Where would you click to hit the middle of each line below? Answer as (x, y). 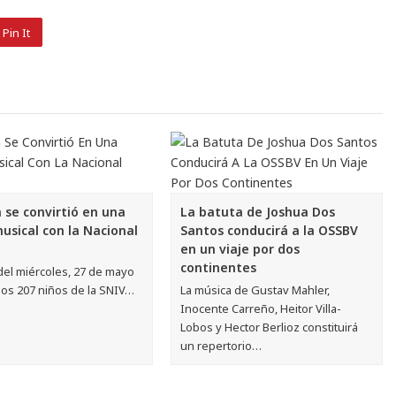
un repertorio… (221, 345)
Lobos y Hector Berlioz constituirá (270, 327)
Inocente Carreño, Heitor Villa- (261, 308)
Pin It (16, 33)
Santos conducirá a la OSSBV (270, 230)
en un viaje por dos (240, 248)
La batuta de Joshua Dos (258, 211)
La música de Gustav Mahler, (255, 289)
